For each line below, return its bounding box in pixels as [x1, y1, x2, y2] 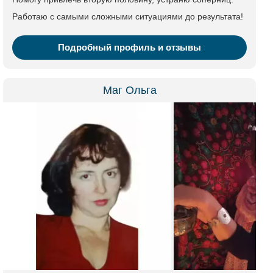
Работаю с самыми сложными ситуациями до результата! [12, 12, 243, 21]
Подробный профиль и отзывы [58, 42, 201, 52]
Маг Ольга [102, 84, 157, 96]
